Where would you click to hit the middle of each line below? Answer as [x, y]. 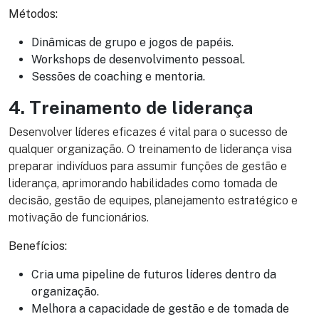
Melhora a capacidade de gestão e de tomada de [160, 309]
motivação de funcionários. [79, 218]
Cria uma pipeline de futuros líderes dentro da [154, 275]
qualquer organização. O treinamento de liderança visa [150, 150]
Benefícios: [38, 246]
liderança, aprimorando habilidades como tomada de [143, 184]
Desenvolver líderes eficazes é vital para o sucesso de [148, 132]
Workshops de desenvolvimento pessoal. [138, 60]
